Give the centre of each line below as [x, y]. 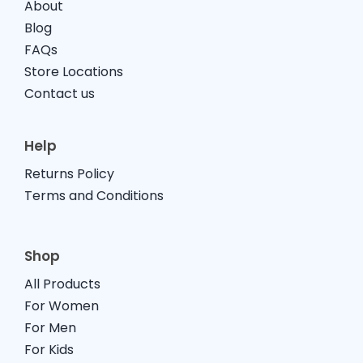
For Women [61, 306]
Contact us [59, 94]
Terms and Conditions [94, 196]
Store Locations [73, 72]
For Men [50, 328]
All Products [62, 284]
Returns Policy [69, 174]
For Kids [49, 350]
